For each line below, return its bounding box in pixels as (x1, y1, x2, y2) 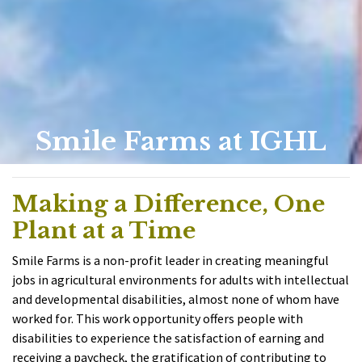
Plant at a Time (12, 216, 196, 245)
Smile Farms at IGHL (36, 125, 326, 158)
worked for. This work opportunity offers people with (12, 309, 303, 326)
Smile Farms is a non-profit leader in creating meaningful (12, 251, 329, 268)
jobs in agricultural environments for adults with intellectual (12, 271, 349, 288)
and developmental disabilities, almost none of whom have (12, 290, 339, 307)
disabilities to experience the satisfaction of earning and (12, 329, 324, 346)
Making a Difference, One (12, 189, 325, 218)
